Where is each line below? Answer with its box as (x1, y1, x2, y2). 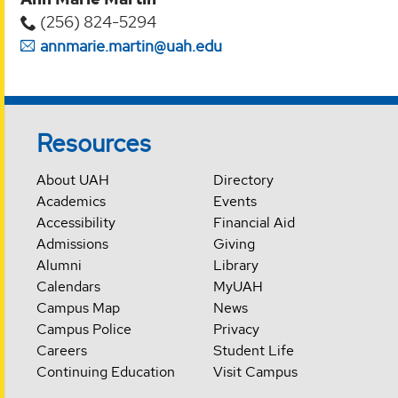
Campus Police (36, 320, 132, 339)
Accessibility (36, 213, 116, 233)
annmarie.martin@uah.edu (40, 35, 222, 56)
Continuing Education (36, 362, 176, 382)
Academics (36, 192, 107, 211)
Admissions (36, 235, 109, 254)
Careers (36, 341, 88, 361)
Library (212, 256, 259, 275)
